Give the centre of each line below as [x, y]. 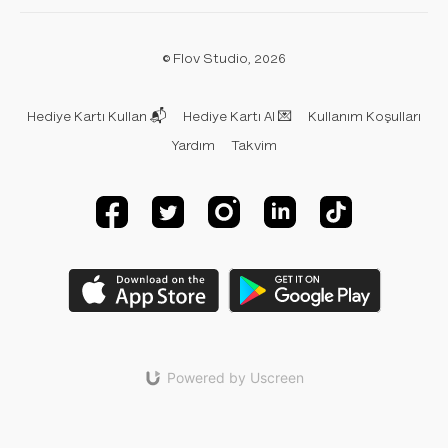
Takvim [253, 145]
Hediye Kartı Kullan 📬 [97, 116]
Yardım [193, 145]
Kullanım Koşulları [364, 116]
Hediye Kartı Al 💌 [237, 116]
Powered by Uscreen [235, 377]
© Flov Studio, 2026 [224, 58]
